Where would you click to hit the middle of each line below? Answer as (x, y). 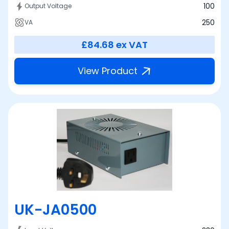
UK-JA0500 (55, 210)
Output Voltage (48, 6)
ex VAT (132, 44)
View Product (107, 71)
